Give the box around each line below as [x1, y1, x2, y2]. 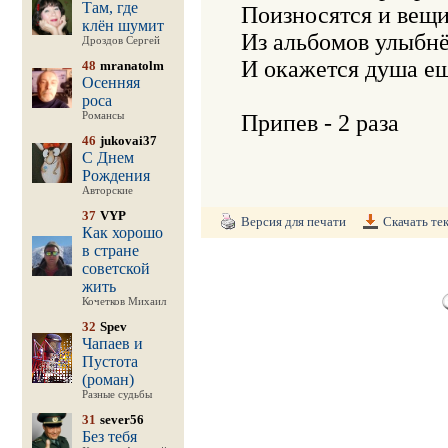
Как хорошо [81, 224, 163, 241]
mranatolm [99, 58, 164, 73]
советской [81, 260, 150, 277]
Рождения [81, 167, 150, 184]
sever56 [99, 412, 144, 427]
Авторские [81, 185, 133, 196]
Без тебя [81, 428, 137, 445]
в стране [81, 242, 139, 259]
